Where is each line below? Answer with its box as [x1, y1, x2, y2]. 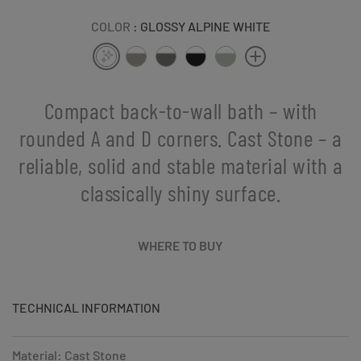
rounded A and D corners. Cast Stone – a [19, 123, 342, 151]
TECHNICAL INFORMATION [12, 299, 160, 315]
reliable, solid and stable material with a [19, 151, 342, 179]
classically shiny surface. [81, 178, 280, 206]
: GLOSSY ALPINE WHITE [132, 18, 271, 34]
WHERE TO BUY [138, 237, 223, 253]
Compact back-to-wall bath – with [44, 96, 317, 124]
